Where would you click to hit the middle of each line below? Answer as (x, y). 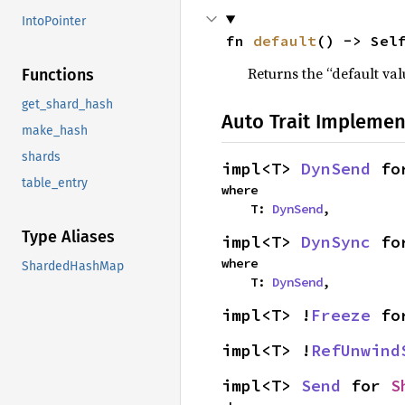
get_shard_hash (67, 105)
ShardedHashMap (73, 267)
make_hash (55, 131)
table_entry (55, 184)
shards (41, 157)
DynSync (336, 242)
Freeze (341, 315)
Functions (58, 75)
